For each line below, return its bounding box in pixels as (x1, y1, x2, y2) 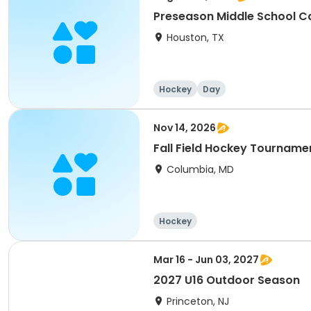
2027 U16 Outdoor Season (153, 272, 300, 288)
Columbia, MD (167, 162, 234, 176)
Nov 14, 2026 (153, 121, 216, 135)
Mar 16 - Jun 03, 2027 (153, 253, 259, 267)
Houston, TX (167, 31, 224, 44)
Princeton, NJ (167, 294, 229, 308)
